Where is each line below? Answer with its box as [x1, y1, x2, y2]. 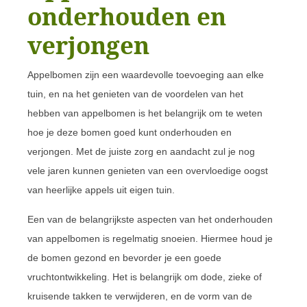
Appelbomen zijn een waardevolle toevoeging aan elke [27, 69, 264, 80]
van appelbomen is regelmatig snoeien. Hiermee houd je [27, 232, 273, 244]
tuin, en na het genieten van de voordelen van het [27, 88, 243, 99]
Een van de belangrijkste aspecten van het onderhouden [27, 213, 273, 225]
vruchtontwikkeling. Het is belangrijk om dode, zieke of [27, 271, 262, 282]
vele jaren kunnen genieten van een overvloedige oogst [27, 164, 268, 176]
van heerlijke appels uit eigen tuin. [27, 184, 175, 195]
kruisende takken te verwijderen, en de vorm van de [27, 290, 252, 302]
